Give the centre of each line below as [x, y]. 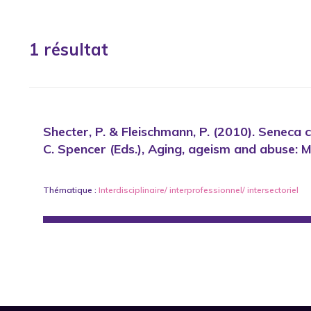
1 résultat [69, 49]
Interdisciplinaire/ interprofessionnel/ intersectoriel [199, 190]
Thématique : [71, 190]
